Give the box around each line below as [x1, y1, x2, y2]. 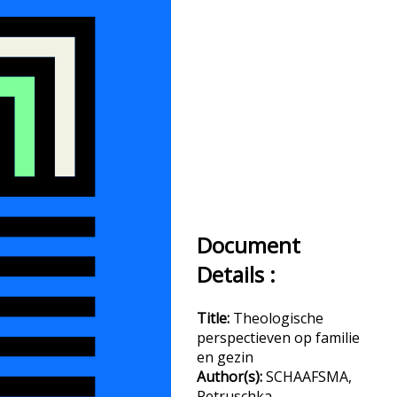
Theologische [233, 308, 323, 328]
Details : [197, 260, 276, 289]
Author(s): [197, 367, 266, 386]
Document [197, 230, 300, 260]
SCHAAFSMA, [266, 367, 352, 386]
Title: [197, 308, 233, 328]
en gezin [197, 347, 253, 367]
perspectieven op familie [197, 328, 360, 347]
